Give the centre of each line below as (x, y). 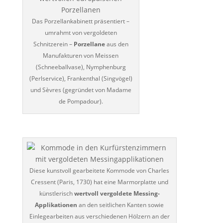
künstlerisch (56, 193)
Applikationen (56, 205)
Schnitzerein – (53, 44)
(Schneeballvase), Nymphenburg (81, 67)
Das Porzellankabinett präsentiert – (81, 21)
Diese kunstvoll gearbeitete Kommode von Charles (100, 170)
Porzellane (89, 44)
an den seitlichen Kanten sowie (121, 205)
